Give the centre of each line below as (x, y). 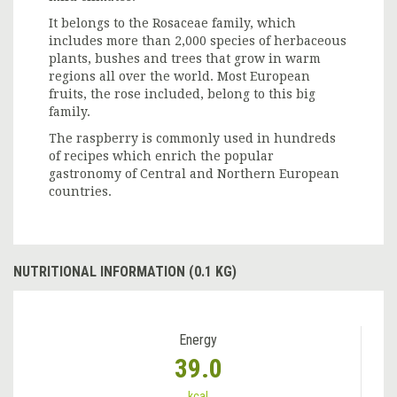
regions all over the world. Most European (179, 77)
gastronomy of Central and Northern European (194, 174)
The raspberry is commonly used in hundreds (192, 139)
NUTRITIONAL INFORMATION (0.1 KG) (125, 272)
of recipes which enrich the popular (161, 156)
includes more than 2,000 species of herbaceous (198, 41)
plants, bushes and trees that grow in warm (185, 59)
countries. (80, 192)
